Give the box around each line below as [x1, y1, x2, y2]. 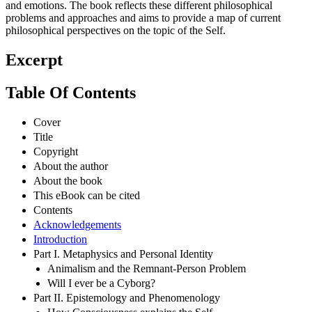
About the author [33, 159, 108, 172]
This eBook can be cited [33, 189, 140, 201]
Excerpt [6, 51, 63, 70]
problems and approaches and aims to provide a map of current [6, 12, 281, 24]
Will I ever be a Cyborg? [47, 276, 155, 289]
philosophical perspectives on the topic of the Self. [6, 24, 226, 37]
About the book [33, 174, 102, 187]
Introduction [33, 233, 87, 245]
